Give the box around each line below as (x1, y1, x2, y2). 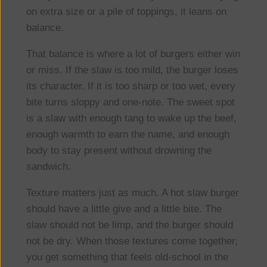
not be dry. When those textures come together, (26, 235, 238, 247)
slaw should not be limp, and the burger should (26, 219, 233, 231)
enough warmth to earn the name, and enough (26, 128, 229, 140)
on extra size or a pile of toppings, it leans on (26, 5, 226, 17)
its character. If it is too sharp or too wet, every (26, 80, 235, 92)
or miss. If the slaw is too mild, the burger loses (26, 64, 238, 76)
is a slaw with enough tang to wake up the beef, (26, 112, 237, 124)
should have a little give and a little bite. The (26, 203, 222, 215)
